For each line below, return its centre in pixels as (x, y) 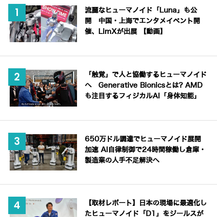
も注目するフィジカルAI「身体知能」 (143, 96)
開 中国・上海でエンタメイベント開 (143, 21)
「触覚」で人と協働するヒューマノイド (146, 75)
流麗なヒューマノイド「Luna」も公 (141, 11)
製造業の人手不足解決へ (122, 160)
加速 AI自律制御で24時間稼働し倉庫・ (146, 150)
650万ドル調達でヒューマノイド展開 (143, 139)
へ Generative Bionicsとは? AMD (144, 85)
